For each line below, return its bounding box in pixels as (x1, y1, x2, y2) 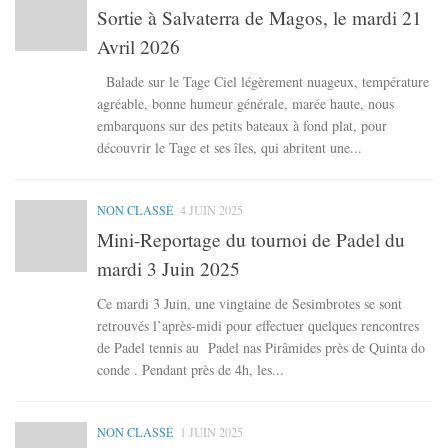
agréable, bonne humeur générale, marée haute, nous (97, 94, 394, 114)
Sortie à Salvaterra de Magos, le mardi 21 (97, 5, 422, 31)
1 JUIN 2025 (180, 424, 243, 441)
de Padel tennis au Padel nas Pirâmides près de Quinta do (97, 338, 425, 358)
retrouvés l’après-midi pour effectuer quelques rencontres (97, 316, 419, 336)
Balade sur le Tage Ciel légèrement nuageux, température (97, 72, 429, 92)
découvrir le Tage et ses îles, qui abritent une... (97, 138, 362, 158)
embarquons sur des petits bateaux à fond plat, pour (97, 116, 387, 136)
